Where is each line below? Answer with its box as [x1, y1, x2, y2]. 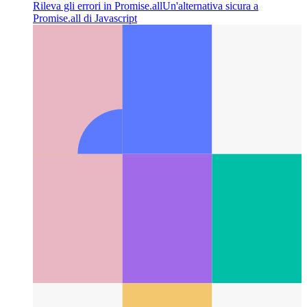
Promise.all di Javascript [33, 135, 137, 147]
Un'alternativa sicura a [162, 123, 258, 135]
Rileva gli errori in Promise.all [33, 123, 162, 135]
